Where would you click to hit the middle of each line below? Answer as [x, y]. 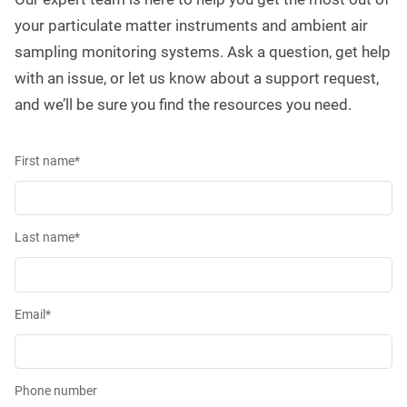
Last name [45, 238]
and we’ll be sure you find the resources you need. [183, 104]
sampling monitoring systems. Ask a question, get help [203, 52]
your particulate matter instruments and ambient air [191, 25]
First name [45, 161]
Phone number [56, 391]
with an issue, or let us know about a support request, [197, 78]
